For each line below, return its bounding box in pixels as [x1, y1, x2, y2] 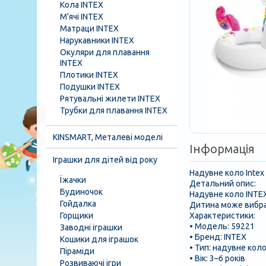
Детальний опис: [189, 179, 256, 188]
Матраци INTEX [60, 24, 119, 33]
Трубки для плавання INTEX [60, 106, 167, 115]
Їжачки [60, 175, 86, 185]
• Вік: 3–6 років [189, 254, 245, 263]
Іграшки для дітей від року [53, 155, 157, 164]
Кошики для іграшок [60, 235, 138, 244]
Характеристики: [189, 211, 255, 220]
